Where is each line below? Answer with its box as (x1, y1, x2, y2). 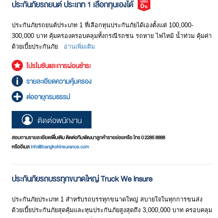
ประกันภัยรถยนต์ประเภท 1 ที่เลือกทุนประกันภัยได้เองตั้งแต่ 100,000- (12, 22, 193, 29)
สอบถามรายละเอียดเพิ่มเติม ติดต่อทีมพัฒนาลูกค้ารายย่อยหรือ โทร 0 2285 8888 (12, 133, 165, 143)
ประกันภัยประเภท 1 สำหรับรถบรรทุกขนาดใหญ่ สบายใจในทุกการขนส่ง (12, 196, 202, 203)
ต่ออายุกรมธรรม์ (26, 91, 70, 103)
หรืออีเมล (12, 143, 31, 152)
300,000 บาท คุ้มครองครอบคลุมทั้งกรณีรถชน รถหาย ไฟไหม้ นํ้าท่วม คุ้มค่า (12, 33, 212, 40)
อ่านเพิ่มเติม (64, 43, 95, 51)
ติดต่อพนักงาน (37, 114, 82, 128)
